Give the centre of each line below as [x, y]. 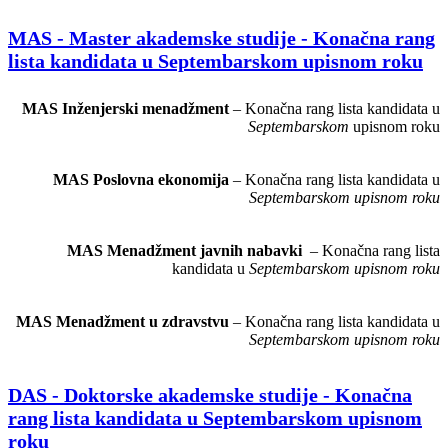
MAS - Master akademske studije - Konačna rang [221, 38]
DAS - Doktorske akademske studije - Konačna [210, 394]
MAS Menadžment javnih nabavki [188, 250]
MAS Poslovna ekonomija [143, 179]
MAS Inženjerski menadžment [127, 108]
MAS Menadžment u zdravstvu [124, 321]
